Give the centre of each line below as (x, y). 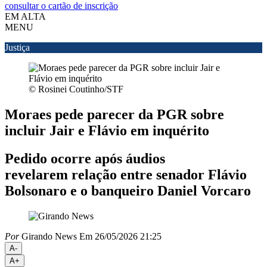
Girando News (48, 236)
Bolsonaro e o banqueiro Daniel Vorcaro (128, 190)
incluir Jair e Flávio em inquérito (107, 130)
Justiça (17, 47)
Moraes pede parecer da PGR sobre (114, 114)
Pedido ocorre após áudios (85, 158)
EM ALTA (25, 16)
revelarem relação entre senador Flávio (126, 174)
